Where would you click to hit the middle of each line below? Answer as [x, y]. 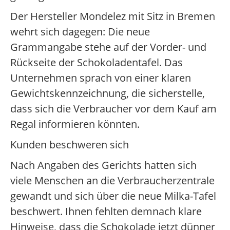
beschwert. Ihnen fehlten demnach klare [106, 211]
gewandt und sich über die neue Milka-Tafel [113, 196]
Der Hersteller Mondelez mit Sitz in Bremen [113, 16]
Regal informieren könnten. [75, 124]
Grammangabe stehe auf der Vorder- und [108, 47]
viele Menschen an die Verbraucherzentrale [112, 180]
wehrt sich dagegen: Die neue [80, 32]
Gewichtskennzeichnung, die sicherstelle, [108, 93]
